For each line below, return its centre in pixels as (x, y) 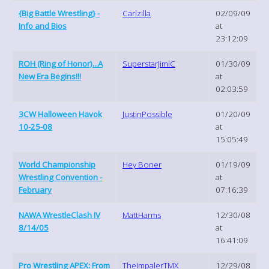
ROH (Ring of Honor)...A (61, 63)
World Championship (57, 164)
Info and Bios (43, 26)
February (35, 189)
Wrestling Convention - (60, 177)
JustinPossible (147, 114)
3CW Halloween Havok (60, 114)
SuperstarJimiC (149, 63)
